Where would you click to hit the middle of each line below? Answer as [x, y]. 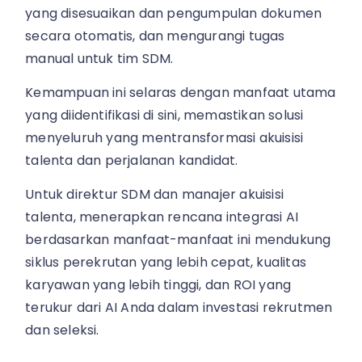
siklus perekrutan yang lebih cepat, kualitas [166, 263]
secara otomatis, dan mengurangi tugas [155, 36]
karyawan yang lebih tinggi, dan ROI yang [158, 285]
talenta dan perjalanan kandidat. [132, 160]
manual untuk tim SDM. [99, 58]
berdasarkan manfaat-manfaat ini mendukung [178, 240]
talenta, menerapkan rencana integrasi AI [162, 217]
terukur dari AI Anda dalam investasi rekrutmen [179, 308]
